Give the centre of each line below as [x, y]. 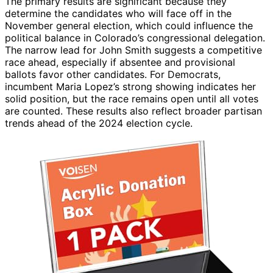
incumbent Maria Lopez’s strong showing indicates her [130, 86]
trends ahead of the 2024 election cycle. [99, 123]
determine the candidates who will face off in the [118, 13]
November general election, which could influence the [129, 25]
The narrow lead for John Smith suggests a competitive [133, 50]
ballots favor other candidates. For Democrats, [113, 74]
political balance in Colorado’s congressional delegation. [135, 37]
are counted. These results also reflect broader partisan [133, 111]
